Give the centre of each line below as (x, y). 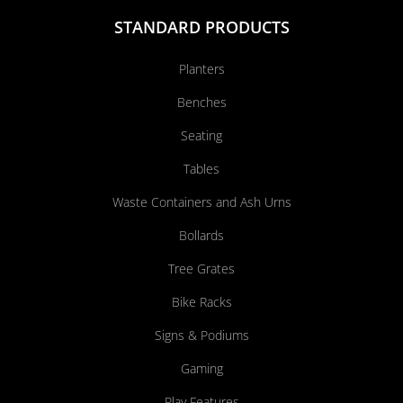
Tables (201, 169)
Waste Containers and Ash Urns (201, 202)
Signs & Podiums (201, 336)
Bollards (201, 236)
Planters (201, 69)
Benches (201, 103)
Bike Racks (201, 302)
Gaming (201, 369)
